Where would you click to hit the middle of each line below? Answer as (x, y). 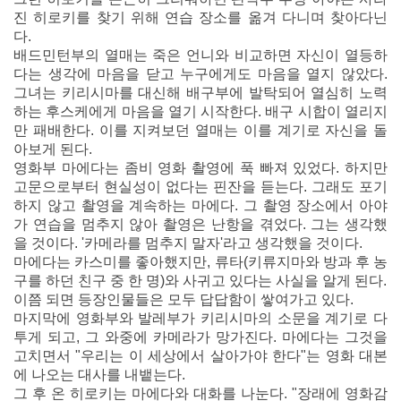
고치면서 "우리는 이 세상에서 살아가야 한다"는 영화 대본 (200, 355)
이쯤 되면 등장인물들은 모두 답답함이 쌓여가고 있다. (183, 299)
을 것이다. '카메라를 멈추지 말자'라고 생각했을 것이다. (188, 243)
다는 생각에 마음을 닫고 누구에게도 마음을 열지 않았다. (200, 73)
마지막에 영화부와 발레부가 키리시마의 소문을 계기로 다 (200, 318)
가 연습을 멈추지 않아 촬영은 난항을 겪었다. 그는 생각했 (200, 224)
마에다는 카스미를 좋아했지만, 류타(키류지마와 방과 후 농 (200, 261)
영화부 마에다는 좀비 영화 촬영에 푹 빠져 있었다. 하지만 (200, 167)
